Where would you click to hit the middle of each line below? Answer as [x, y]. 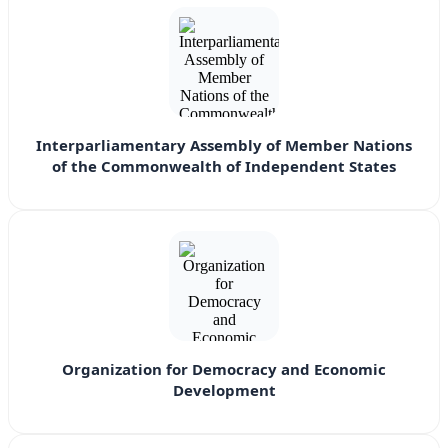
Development [224, 390]
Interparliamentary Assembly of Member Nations [224, 145]
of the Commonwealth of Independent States [224, 166]
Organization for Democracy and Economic [224, 369]
